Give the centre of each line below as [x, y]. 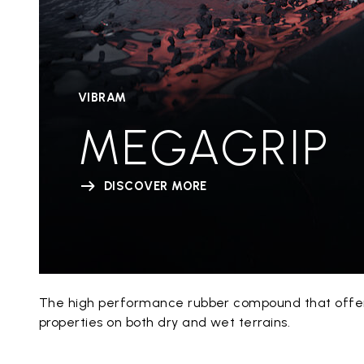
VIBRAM [102, 97]
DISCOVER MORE [156, 186]
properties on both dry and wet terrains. [165, 322]
